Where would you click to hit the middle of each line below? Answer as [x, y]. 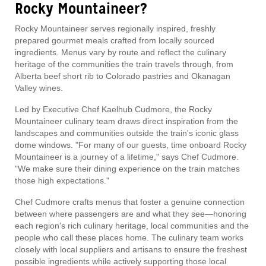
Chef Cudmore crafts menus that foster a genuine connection [130, 202]
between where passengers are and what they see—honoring [131, 213]
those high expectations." [62, 180]
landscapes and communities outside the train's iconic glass [127, 133]
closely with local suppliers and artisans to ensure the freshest [131, 249]
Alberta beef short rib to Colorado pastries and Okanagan [123, 76]
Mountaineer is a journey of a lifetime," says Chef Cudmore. [127, 156]
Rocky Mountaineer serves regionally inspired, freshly [115, 28]
